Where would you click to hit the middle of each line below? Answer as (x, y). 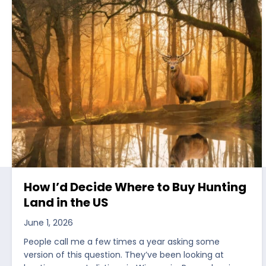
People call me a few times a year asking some (122, 242)
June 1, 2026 (48, 223)
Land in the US (66, 203)
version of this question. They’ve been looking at (124, 255)
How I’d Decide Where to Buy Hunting (135, 187)
